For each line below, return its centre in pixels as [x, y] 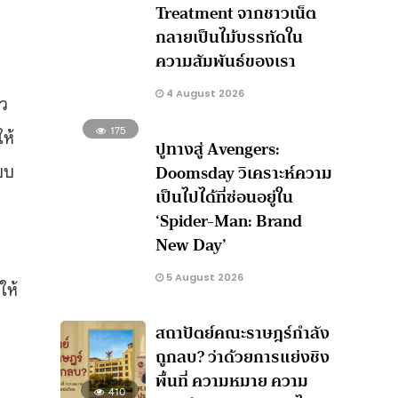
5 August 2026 [204, 277]
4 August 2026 [204, 93]
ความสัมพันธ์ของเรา [226, 61]
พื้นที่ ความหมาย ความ [232, 381]
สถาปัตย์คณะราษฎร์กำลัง [243, 333]
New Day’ [191, 245]
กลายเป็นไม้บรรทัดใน [230, 37]
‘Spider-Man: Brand [229, 221]
